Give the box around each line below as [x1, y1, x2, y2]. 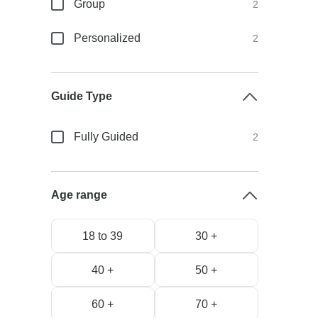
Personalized [74, 32, 141, 44]
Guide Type [51, 90, 113, 102]
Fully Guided [74, 131, 139, 143]
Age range [51, 189, 108, 201]
